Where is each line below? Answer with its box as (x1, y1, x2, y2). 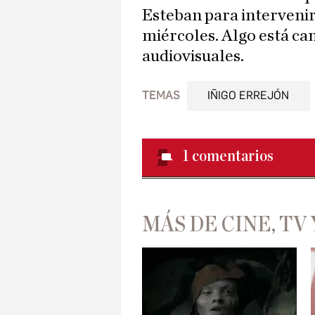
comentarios (192, 148, 274, 165)
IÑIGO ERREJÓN (207, 89, 290, 103)
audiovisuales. (142, 48, 244, 65)
